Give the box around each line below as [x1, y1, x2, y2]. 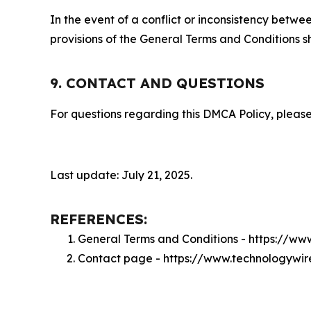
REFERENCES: [50, 210, 147, 228]
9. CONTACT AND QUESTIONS [50, 74, 264, 92]
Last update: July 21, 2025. [50, 168, 192, 182]
